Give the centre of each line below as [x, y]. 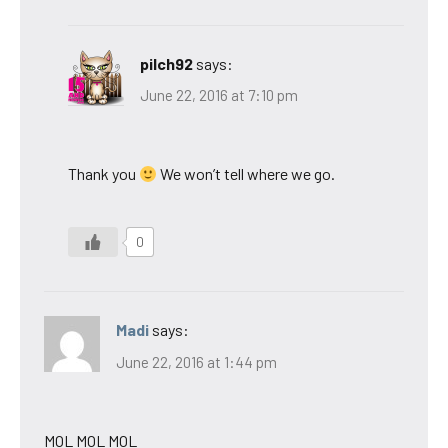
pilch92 [166, 63]
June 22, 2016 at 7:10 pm [219, 95]
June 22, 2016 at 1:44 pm [196, 361]
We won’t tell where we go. [246, 174]
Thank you [103, 174]
